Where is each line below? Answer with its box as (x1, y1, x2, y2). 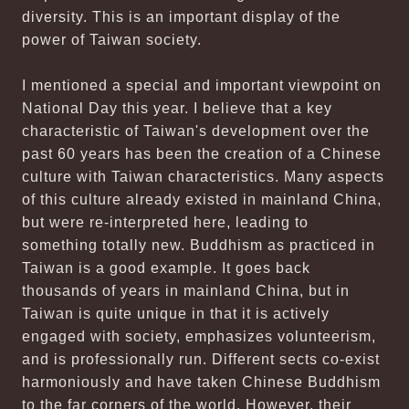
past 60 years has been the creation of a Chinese (22, 146, 382, 162)
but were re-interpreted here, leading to (22, 215, 309, 230)
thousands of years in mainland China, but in (22, 283, 350, 299)
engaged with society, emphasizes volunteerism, (22, 329, 376, 344)
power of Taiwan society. (22, 32, 202, 47)
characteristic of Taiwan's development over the (22, 123, 370, 139)
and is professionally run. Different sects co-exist (22, 351, 380, 367)
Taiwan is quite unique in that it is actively (22, 306, 330, 321)
